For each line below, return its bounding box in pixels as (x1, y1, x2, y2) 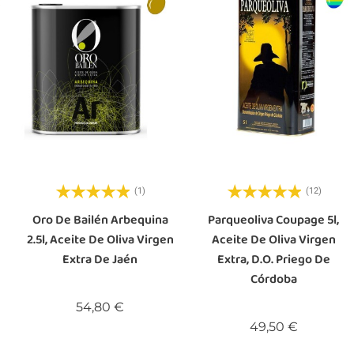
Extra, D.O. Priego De (217, 249, 330, 269)
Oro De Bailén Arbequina (32, 209, 168, 230)
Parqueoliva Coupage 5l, (208, 209, 340, 230)
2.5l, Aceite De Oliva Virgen (26, 229, 174, 250)
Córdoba (250, 269, 297, 289)
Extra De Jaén (62, 249, 138, 269)
